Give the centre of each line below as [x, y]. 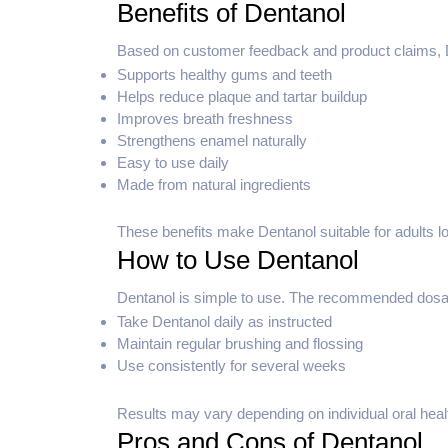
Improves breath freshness [205, 118]
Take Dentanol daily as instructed [224, 322]
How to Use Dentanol [238, 260]
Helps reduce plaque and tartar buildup [242, 96]
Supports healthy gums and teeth [224, 74]
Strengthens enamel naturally [212, 140]
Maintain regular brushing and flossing [240, 344]
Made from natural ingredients [214, 184]
